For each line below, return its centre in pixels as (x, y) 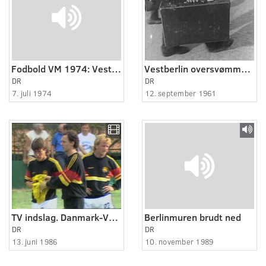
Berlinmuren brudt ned (193, 217)
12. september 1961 (181, 93)
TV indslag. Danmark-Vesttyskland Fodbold (113, 217)
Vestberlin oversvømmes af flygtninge (246, 68)
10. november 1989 (179, 241)
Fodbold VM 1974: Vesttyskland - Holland (116, 68)
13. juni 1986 (35, 241)
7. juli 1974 (32, 93)
